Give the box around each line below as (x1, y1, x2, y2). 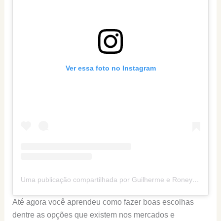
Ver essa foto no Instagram (65, 64, 156, 73)
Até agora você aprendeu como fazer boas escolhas (12, 198, 194, 207)
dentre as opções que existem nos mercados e (12, 211, 175, 220)
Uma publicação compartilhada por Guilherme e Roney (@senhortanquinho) (192, 176, 199, 184)
